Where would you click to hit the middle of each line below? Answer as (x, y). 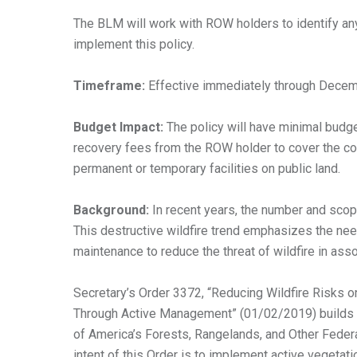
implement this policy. (134, 44)
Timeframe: (111, 85)
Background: (113, 210)
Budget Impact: (120, 127)
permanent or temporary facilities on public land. (207, 168)
